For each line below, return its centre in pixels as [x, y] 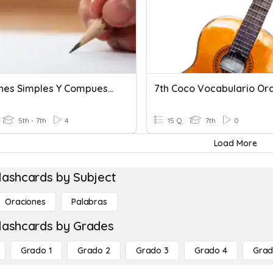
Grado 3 [152, 250]
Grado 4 [211, 250]
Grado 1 [36, 250]
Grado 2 [94, 250]
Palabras [89, 202]
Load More [235, 143]
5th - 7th [31, 120]
